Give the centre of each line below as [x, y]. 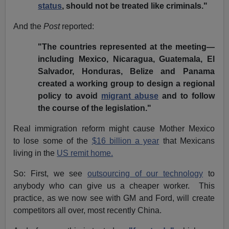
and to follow [186, 96]
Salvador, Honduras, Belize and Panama [126, 72]
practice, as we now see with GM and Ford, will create [114, 198]
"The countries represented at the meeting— [126, 47]
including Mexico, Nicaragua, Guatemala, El [126, 59]
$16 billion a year [125, 141]
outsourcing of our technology [145, 174]
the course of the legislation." [95, 108]
